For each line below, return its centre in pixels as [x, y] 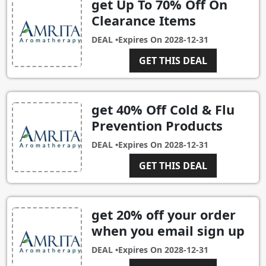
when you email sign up [168, 230]
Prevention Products [157, 125]
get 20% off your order [164, 214]
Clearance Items [144, 20]
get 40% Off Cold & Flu [163, 109]
